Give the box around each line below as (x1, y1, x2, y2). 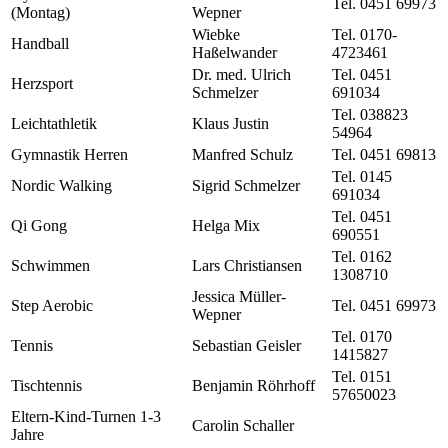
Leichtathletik (11, 115, 97, 133)
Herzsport (11, 75, 73, 93)
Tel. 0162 (332, 248, 392, 266)
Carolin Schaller (192, 417, 294, 435)
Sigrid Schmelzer (192, 177, 300, 195)
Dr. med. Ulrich (192, 66, 291, 84)
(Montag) (11, 4, 70, 22)
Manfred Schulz (192, 146, 293, 164)
